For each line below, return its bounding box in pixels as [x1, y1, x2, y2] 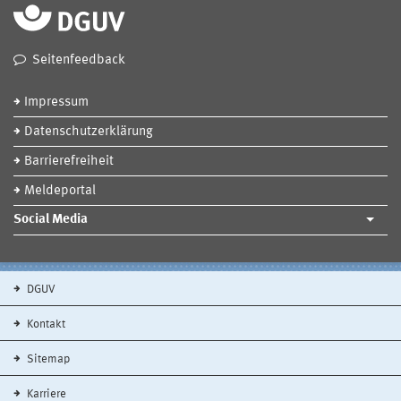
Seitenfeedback [32, 53, 125, 67]
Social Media [13, 212, 88, 226]
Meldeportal [24, 183, 96, 198]
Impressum [24, 95, 89, 109]
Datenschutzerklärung [24, 124, 153, 139]
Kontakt [24, 318, 65, 330]
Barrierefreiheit [24, 154, 114, 168]
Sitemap [24, 353, 70, 365]
